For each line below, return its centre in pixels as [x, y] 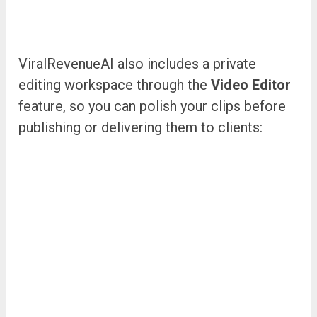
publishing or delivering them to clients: [141, 127]
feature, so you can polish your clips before [152, 106]
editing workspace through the [115, 85]
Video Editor [251, 85]
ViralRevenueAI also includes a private [138, 63]
